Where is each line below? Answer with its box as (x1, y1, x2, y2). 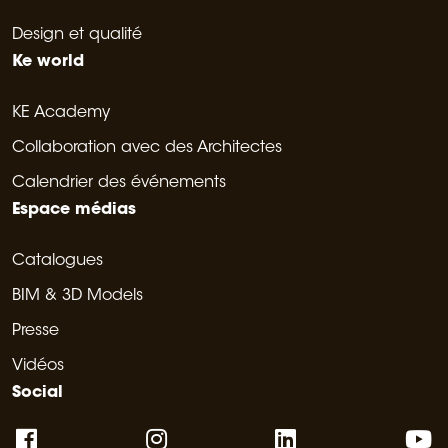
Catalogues (12, 253, 103, 270)
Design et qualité (12, 27, 142, 44)
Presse (12, 323, 59, 340)
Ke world (12, 54, 84, 71)
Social (12, 385, 63, 402)
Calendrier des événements (12, 175, 226, 192)
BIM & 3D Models (12, 288, 143, 305)
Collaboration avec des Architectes (12, 140, 282, 157)
